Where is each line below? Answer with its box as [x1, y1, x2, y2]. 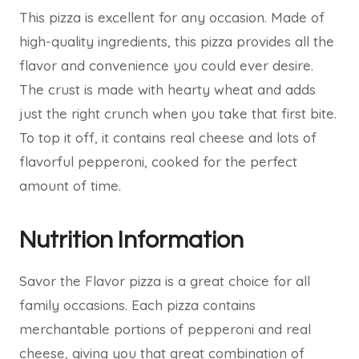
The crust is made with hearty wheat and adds [19, 81, 316, 98]
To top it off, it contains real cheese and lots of [19, 129, 317, 146]
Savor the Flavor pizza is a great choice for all [19, 272, 310, 289]
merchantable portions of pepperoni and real [19, 321, 311, 337]
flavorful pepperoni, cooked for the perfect [19, 153, 297, 170]
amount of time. [19, 177, 121, 194]
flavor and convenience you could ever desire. [19, 57, 313, 74]
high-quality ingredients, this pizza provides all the [19, 33, 334, 50]
